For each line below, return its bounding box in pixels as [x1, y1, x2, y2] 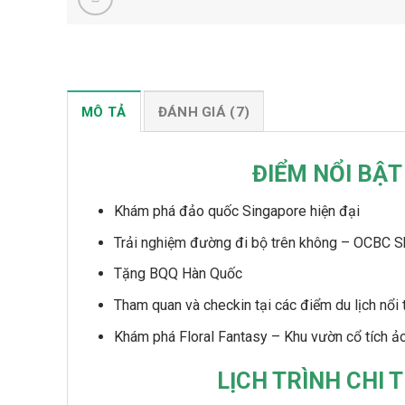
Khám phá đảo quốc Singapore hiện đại [113, 202, 360, 221]
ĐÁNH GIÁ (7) [157, 103, 250, 120]
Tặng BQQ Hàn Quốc [113, 265, 242, 283]
